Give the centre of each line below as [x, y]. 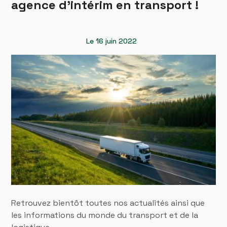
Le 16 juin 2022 [111, 41]
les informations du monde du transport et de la [105, 215]
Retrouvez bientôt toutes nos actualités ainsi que [108, 203]
